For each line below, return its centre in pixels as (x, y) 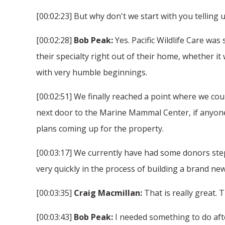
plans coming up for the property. (100, 128)
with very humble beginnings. (92, 72)
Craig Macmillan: (108, 193)
